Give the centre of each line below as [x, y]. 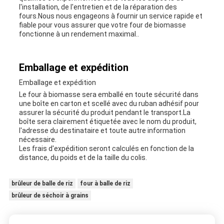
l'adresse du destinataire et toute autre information [102, 131]
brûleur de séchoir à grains [50, 196]
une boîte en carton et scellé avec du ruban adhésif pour [109, 104]
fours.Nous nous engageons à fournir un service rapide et [110, 16]
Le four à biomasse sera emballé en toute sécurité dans [108, 95]
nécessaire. [37, 140]
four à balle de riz [105, 184]
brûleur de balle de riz [42, 184]
